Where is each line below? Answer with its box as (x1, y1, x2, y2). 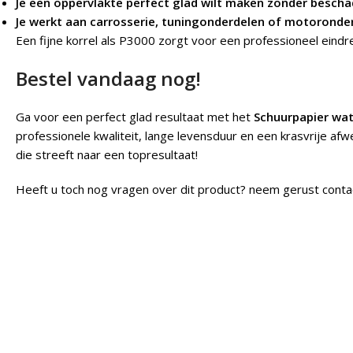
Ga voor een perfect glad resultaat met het (16, 109, 254, 124)
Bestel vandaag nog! (16, 65, 201, 91)
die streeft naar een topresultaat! (16, 147, 198, 162)
